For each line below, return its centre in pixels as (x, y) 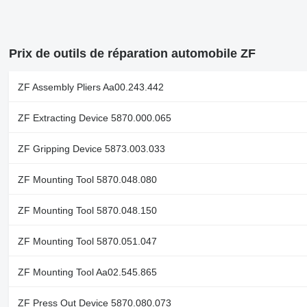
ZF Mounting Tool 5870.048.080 (87, 180)
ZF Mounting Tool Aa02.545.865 (87, 272)
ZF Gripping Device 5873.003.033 (91, 149)
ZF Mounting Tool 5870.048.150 (87, 211)
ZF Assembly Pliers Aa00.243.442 (90, 87)
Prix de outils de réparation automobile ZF (132, 54)
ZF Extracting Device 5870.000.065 (94, 118)
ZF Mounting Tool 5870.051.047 (87, 242)
